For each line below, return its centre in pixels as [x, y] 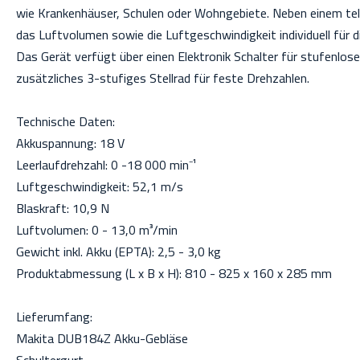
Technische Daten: [65, 121]
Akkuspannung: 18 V [70, 143]
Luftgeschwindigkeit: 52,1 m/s [100, 186]
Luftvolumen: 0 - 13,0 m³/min [97, 230]
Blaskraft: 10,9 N [63, 208]
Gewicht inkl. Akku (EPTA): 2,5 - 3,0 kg [119, 252]
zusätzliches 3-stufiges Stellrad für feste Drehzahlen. [163, 78]
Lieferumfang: [54, 317]
